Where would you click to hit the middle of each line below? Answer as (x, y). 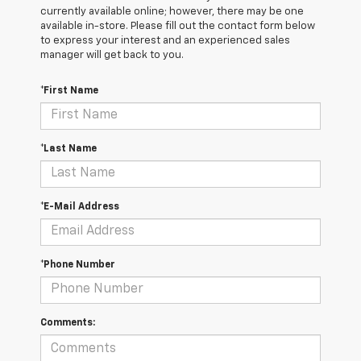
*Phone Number (78, 265)
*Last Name (68, 149)
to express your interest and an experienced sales (165, 40)
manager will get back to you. (112, 55)
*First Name (69, 91)
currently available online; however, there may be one (172, 11)
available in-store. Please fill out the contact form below (178, 26)
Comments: (68, 323)
